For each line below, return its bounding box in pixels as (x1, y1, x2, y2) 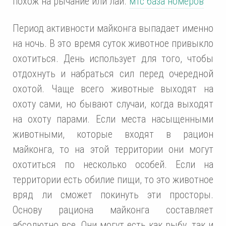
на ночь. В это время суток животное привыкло (13, 37, 213, 49)
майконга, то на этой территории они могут (13, 143, 213, 155)
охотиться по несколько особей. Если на (13, 158, 213, 171)
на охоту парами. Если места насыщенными (13, 112, 213, 125)
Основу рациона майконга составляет (13, 203, 213, 216)
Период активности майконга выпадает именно (13, 22, 213, 34)
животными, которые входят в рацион (13, 128, 213, 140)
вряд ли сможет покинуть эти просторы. (13, 188, 213, 201)
